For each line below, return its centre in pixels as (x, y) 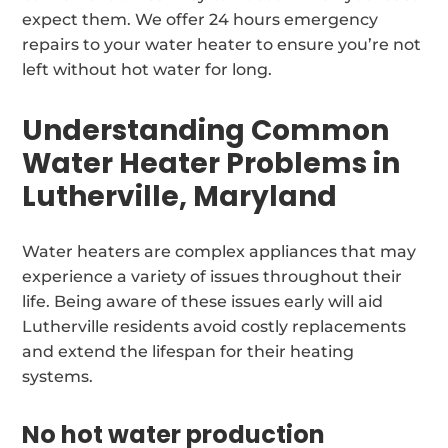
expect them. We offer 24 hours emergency (200, 19)
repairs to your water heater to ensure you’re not (222, 44)
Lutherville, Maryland (180, 196)
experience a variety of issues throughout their (212, 276)
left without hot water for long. (147, 69)
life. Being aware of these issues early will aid (203, 301)
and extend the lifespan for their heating (188, 351)
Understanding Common (206, 130)
